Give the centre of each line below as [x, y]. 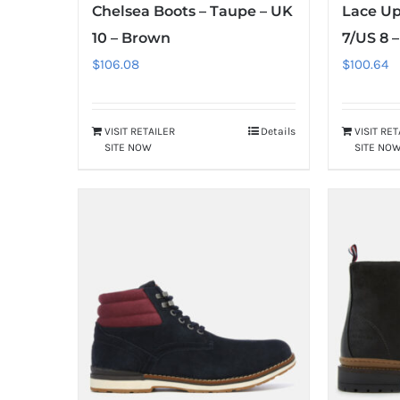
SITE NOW [128, 147]
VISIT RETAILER [140, 131]
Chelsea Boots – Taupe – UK [192, 11]
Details [279, 131]
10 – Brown [131, 37]
